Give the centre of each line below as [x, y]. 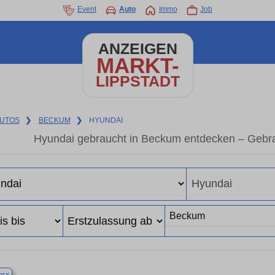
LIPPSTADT [137, 81]
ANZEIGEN [137, 49]
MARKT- [137, 65]
